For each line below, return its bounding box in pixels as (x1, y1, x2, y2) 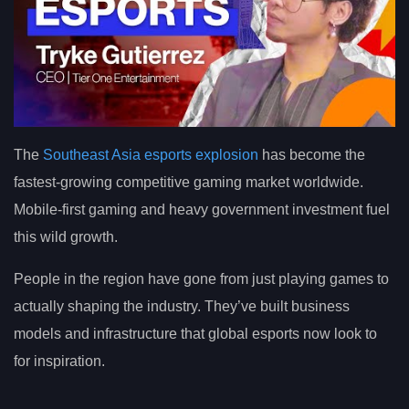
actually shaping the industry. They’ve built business (14, 299, 350, 315)
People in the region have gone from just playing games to (14, 271, 389, 288)
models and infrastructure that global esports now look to (14, 326, 377, 342)
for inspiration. (14, 353, 105, 370)
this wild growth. (14, 229, 118, 246)
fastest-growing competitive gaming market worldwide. (14, 174, 363, 191)
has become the (258, 147, 365, 163)
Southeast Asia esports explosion (43, 147, 258, 163)
